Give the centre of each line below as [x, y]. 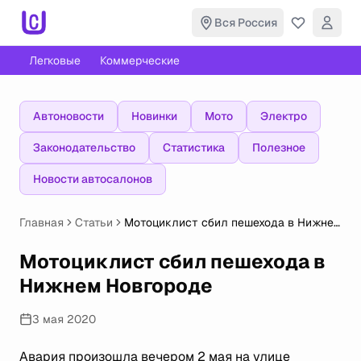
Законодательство [84, 147]
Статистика [194, 147]
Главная [41, 222]
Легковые [55, 60]
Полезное [279, 147]
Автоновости [68, 116]
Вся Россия [246, 23]
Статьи [94, 222]
